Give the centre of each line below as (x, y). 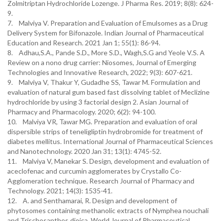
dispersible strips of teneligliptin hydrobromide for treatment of (105, 131)
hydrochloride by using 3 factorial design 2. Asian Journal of (98, 102)
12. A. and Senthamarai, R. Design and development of (92, 201)
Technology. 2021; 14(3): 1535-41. (60, 191)
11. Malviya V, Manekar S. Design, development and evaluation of (108, 161)
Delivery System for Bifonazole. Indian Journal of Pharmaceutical (106, 33)
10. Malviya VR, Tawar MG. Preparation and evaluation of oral (102, 122)
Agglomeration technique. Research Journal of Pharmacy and (101, 181)
